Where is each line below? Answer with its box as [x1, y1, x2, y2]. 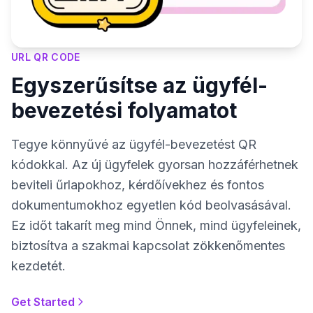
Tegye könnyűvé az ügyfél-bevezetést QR [11, 136, 256, 152]
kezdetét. [11, 258, 66, 273]
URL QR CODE [11, 50, 80, 63]
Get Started [11, 294, 75, 309]
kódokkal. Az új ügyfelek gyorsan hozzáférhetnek [11, 156, 298, 172]
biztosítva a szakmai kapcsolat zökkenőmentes [11, 238, 285, 253]
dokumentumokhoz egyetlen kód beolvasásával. [11, 197, 291, 212]
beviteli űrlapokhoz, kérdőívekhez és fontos [11, 177, 264, 192]
